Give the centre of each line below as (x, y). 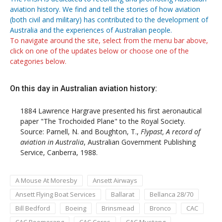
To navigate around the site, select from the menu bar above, (109, 40)
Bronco (160, 208)
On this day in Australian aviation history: (83, 88)
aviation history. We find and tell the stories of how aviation (105, 9)
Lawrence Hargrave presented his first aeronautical (120, 111)
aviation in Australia (52, 142)
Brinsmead (118, 208)
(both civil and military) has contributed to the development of (109, 19)
